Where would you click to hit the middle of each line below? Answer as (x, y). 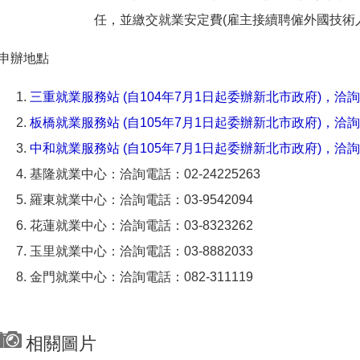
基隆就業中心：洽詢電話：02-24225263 (145, 174)
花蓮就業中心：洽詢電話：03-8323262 (141, 225)
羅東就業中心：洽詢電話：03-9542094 (141, 200)
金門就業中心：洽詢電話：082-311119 (141, 277)
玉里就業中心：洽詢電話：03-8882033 (141, 251)
